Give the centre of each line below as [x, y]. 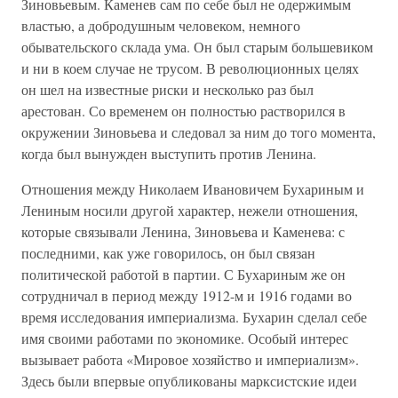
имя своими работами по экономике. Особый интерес [185, 338]
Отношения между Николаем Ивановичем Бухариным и [193, 189]
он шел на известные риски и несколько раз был [167, 89]
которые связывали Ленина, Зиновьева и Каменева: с [183, 231]
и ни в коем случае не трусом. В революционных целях [190, 68]
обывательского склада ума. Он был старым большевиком [197, 47]
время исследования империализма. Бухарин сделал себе [194, 317]
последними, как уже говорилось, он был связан [168, 253]
